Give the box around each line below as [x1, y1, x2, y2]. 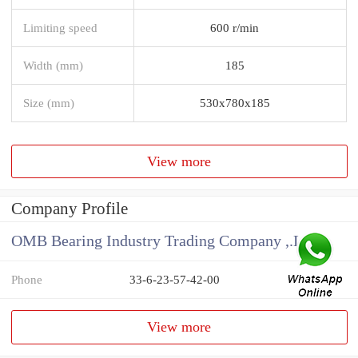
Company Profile [11, 199, 128, 219]
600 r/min [210, 20, 259, 34]
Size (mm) [23, 95, 74, 109]
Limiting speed [23, 20, 97, 34]
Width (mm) [23, 58, 83, 72]
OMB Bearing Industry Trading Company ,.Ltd [11, 233, 316, 250]
